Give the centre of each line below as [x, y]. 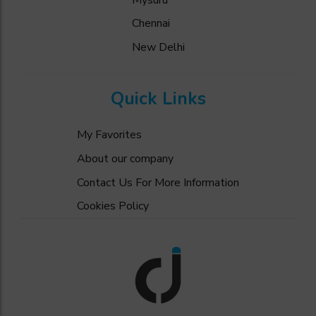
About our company [125, 158]
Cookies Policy [113, 206]
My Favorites [109, 135]
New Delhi [158, 47]
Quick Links [158, 98]
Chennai [151, 24]
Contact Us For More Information [158, 182]
